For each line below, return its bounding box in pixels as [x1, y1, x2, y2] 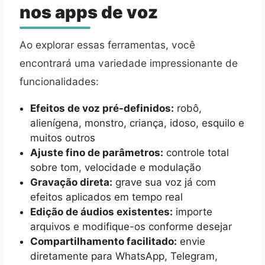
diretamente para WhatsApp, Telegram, [30, 250, 218, 262]
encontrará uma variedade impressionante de [20, 56, 238, 69]
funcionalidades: [20, 75, 99, 88]
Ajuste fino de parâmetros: [30, 146, 163, 159]
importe [172, 205, 212, 218]
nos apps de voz [20, 1, 158, 22]
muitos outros [30, 131, 95, 144]
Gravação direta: [30, 176, 112, 188]
